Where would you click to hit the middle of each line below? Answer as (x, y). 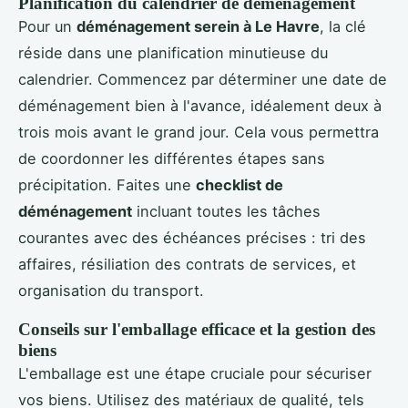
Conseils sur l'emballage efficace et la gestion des (197, 329)
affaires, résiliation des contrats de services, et (187, 264)
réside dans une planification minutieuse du (173, 52)
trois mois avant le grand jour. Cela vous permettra (199, 132)
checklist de (240, 184)
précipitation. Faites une (107, 184)
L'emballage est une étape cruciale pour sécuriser (195, 373)
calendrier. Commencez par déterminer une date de (203, 79)
